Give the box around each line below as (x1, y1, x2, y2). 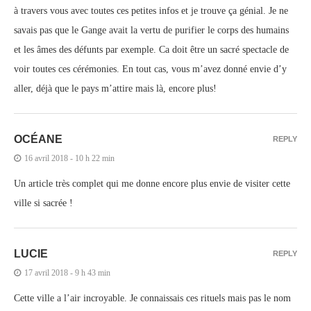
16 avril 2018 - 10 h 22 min (24, 153, 115, 163)
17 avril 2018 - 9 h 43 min (24, 267, 110, 278)
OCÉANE (14, 133, 62, 145)
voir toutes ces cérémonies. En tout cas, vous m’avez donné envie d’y (14, 63, 287, 74)
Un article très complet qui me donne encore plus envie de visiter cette (14, 178, 290, 189)
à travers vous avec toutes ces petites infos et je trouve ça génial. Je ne (14, 5, 288, 16)
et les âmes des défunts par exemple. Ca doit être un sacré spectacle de (14, 44, 289, 55)
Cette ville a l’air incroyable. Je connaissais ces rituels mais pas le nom (14, 292, 291, 303)
